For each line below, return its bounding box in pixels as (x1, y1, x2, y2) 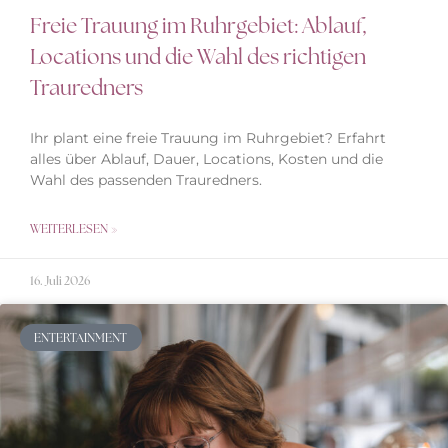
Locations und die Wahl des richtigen (30, 43, 366, 71)
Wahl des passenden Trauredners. (30, 171, 262, 190)
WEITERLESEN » (30, 221, 118, 238)
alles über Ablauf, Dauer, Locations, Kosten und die (30, 150, 383, 169)
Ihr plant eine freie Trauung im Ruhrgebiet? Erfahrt (30, 129, 386, 148)
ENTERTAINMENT (34, 329, 128, 346)
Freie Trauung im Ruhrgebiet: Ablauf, (30, 12, 367, 40)
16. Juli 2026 (30, 273, 90, 290)
